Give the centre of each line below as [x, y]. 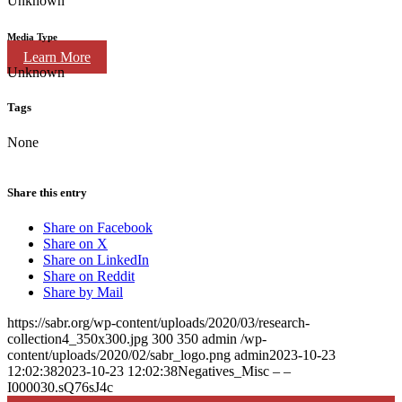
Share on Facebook [98, 227]
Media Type [32, 37]
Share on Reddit [89, 275]
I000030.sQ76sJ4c [60, 387]
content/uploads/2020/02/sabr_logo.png [119, 354]
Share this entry [47, 192]
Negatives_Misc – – [234, 371]
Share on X [75, 243]
